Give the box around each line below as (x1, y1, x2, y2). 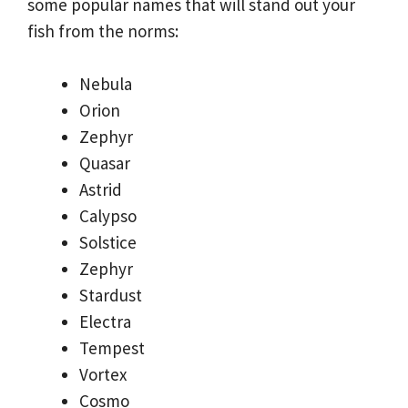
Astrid (79, 178, 122, 200)
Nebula (79, 72, 132, 95)
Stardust (79, 283, 142, 306)
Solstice (79, 230, 137, 253)
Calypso (79, 204, 137, 227)
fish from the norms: (27, 20, 178, 43)
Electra (79, 310, 131, 332)
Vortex (79, 362, 127, 385)
